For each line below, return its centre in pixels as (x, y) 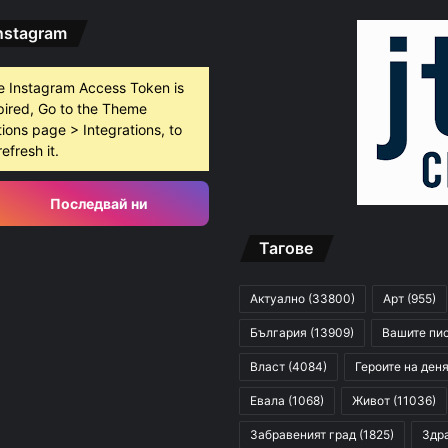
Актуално (277, 299)
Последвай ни (98, 204)
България (278, 333)
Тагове (286, 248)
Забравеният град (303, 435)
